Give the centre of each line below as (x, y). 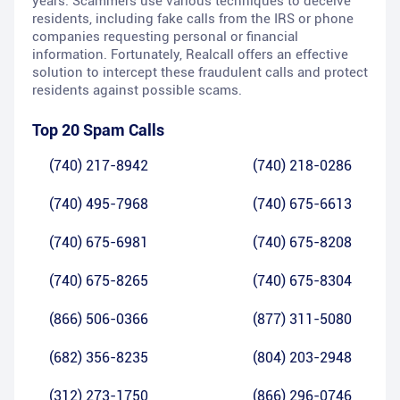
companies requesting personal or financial (165, 37)
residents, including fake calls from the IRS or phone (193, 19)
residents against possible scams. (137, 91)
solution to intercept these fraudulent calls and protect (200, 73)
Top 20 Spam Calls (98, 130)
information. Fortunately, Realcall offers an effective (190, 55)
